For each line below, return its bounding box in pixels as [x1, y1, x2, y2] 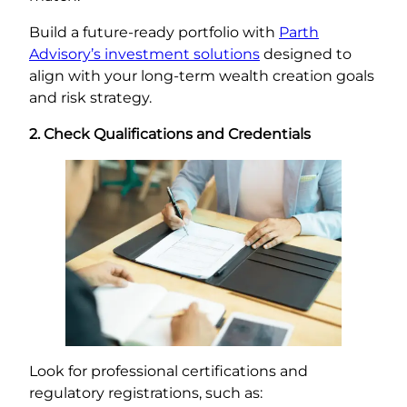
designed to [260, 45, 352, 64]
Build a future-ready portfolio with [29, 24, 279, 42]
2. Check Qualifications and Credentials [29, 125, 311, 144]
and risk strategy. [29, 89, 152, 107]
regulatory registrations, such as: [29, 383, 263, 402]
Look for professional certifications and [29, 362, 308, 380]
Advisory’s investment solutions [29, 45, 260, 64]
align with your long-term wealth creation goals [29, 67, 374, 85]
